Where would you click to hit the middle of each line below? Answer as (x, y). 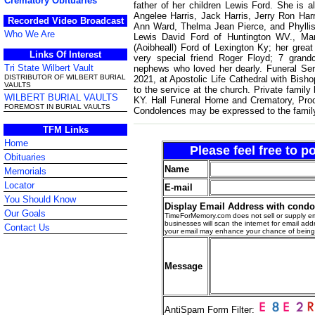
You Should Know (40, 200)
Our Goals (25, 214)
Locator (19, 186)
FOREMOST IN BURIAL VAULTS (57, 107)
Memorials (25, 172)
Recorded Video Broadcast (65, 21)
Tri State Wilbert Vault (49, 68)
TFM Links (65, 130)
